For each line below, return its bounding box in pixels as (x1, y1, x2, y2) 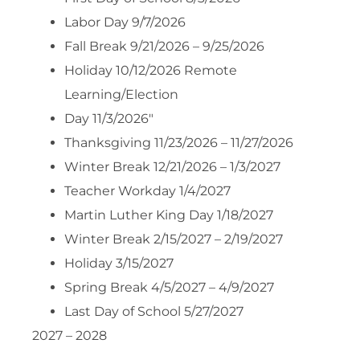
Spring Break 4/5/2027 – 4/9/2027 (64, 279, 274, 295)
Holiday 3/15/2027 (64, 255, 174, 271)
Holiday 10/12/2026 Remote (64, 62, 237, 78)
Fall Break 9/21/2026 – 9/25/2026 (64, 38, 264, 54)
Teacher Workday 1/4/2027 (64, 182, 231, 198)
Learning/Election (64, 86, 178, 102)
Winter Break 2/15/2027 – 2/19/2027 (64, 231, 283, 247)
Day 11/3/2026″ (64, 110, 153, 126)
